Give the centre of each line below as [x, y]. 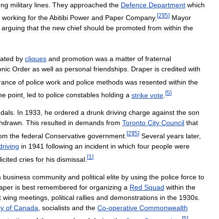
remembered [57, 187]
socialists [56, 208]
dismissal [71, 159]
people [162, 146]
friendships [110, 69]
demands [90, 123]
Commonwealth [164, 208]
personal [78, 69]
